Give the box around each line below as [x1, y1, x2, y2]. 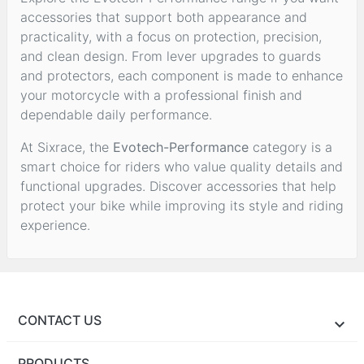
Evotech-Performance [113, 138, 249, 155]
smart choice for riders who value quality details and [20, 158, 343, 175]
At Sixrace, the [20, 138, 113, 155]
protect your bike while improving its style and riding [20, 197, 344, 214]
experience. [20, 216, 90, 233]
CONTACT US [18, 311, 102, 328]
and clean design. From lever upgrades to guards [20, 47, 321, 64]
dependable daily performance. [20, 106, 212, 123]
